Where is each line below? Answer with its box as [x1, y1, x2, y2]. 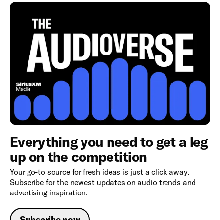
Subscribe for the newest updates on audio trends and [10, 177, 196, 188]
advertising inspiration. [10, 188, 88, 198]
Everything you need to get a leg [10, 133, 208, 151]
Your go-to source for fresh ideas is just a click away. [10, 167, 189, 177]
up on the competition [10, 148, 147, 165]
